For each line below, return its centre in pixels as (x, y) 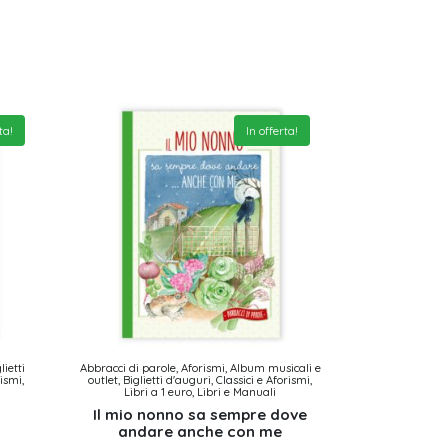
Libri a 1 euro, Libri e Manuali (200, 391)
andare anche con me (200, 431)
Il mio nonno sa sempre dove (200, 414)
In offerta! (271, 130)
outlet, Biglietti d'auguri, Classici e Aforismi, (200, 379)
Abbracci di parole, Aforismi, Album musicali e (200, 367)
